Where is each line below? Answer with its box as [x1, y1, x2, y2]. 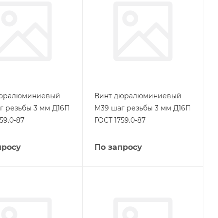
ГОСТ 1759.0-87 [94, 115, 145, 125]
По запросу [94, 142, 142, 152]
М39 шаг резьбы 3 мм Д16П [94, 103, 191, 112]
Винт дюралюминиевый [94, 91, 182, 100]
